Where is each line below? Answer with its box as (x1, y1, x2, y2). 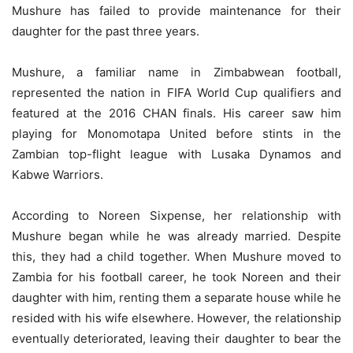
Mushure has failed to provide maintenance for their (12, 2, 341, 18)
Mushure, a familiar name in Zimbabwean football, (12, 64, 341, 80)
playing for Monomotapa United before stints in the (12, 125, 341, 141)
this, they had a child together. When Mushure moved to (12, 248, 341, 264)
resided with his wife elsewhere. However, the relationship (12, 310, 341, 325)
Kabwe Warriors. (12, 166, 103, 182)
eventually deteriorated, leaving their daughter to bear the (12, 330, 341, 346)
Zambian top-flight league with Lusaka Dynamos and (12, 146, 341, 162)
